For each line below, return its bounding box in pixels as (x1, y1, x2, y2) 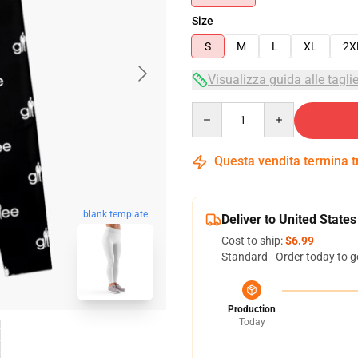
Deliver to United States (221, 212, 356, 227)
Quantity (191, 103, 235, 116)
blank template (82, 209, 148, 221)
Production (228, 304, 276, 315)
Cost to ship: (221, 234, 285, 247)
